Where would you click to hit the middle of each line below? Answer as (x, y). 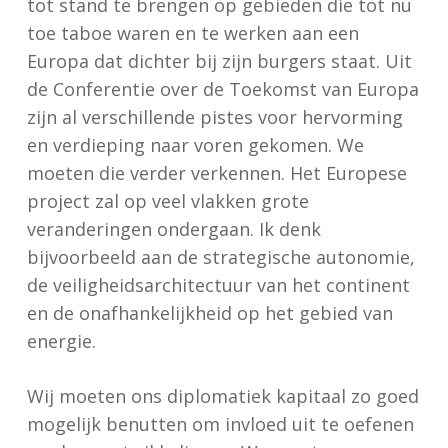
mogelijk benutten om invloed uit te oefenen (220, 424)
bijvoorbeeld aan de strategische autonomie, (220, 257)
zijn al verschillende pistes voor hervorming (214, 117)
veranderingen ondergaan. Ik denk (173, 229)
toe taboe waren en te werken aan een (192, 33)
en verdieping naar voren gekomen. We (195, 145)
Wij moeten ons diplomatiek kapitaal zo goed (222, 396)
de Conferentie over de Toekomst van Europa (222, 89)
